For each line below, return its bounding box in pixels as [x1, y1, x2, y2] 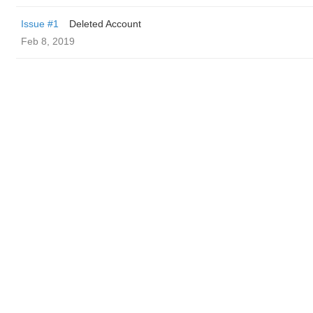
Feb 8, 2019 [21, 36, 75, 47]
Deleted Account [69, 18, 141, 29]
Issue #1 [21, 18, 59, 29]
